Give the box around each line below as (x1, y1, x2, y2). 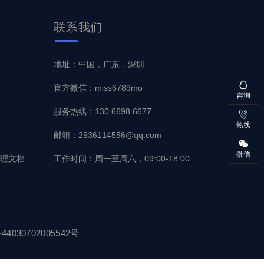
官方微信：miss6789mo (54, 82, 143, 93)
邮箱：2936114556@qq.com (54, 130, 161, 140)
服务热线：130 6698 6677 (54, 106, 151, 116)
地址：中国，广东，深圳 (54, 59, 144, 69)
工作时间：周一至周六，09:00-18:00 (54, 153, 190, 163)
